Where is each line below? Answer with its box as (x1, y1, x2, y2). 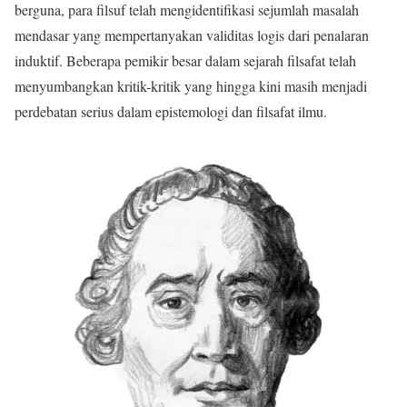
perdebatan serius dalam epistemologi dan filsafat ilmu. (15, 102, 332, 122)
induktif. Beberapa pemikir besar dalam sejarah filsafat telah (15, 51, 356, 71)
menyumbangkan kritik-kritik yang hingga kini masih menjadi (15, 76, 367, 96)
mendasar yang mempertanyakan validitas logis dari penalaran (15, 25, 369, 45)
